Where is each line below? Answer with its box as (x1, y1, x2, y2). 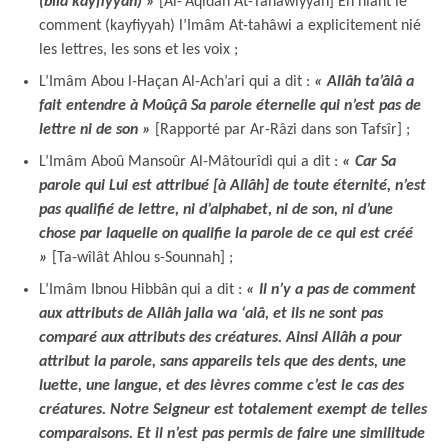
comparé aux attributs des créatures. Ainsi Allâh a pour (39, 329, 402, 346)
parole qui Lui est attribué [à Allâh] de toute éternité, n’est (39, 177, 426, 194)
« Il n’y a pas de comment (246, 281, 416, 298)
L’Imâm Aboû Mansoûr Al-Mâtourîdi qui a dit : (39, 153, 342, 170)
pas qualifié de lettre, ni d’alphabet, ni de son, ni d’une (39, 201, 393, 218)
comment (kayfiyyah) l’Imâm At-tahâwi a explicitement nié (39, 17, 421, 34)
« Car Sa (342, 153, 396, 170)
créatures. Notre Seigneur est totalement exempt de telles (39, 401, 427, 418)
